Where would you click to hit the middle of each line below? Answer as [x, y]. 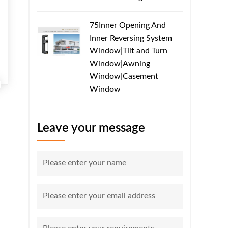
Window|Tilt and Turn [129, 51]
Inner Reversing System [131, 38]
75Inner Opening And [128, 25]
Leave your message [91, 128]
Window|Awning [120, 63]
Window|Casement [124, 76]
